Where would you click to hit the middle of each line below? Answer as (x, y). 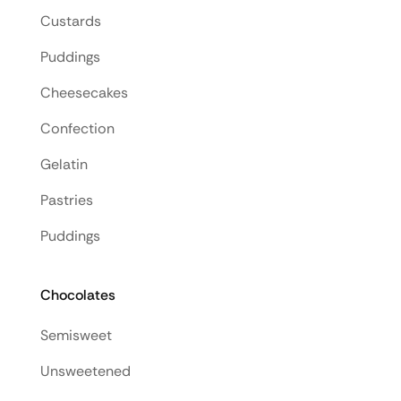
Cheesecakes (84, 92)
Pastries (67, 200)
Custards (71, 21)
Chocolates (78, 294)
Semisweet (76, 335)
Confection (77, 128)
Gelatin (64, 164)
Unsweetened (85, 371)
